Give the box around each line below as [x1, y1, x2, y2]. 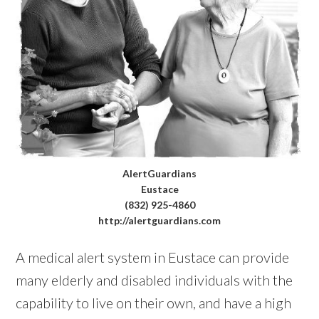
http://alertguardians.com [98, 214, 221, 226]
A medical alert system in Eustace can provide [16, 248, 290, 266]
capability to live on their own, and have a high [16, 293, 292, 311]
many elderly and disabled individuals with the [16, 271, 293, 288]
